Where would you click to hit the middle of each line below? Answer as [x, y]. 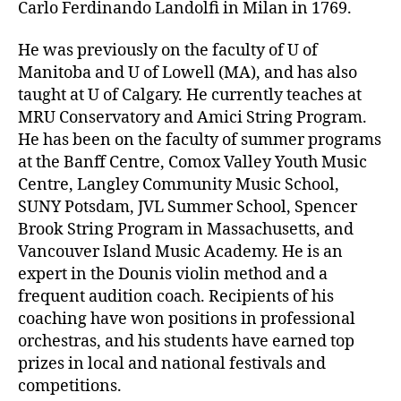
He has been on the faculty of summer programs [200, 141]
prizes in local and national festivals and [172, 364]
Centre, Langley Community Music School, [179, 185]
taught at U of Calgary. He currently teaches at [190, 96]
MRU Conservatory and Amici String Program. [192, 118]
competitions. [70, 387]
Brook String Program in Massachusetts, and [186, 230]
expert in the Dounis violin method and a [173, 275]
